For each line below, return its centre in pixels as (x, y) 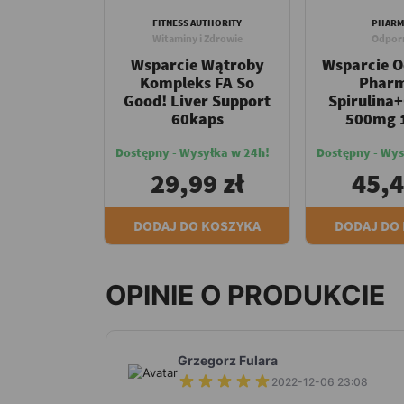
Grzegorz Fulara (228, 360)
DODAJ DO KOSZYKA (197, 225)
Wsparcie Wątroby (197, 64)
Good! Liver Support (197, 100)
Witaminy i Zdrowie (197, 38)
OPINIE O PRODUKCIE (245, 294)
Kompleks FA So (197, 82)
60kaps (197, 118)
